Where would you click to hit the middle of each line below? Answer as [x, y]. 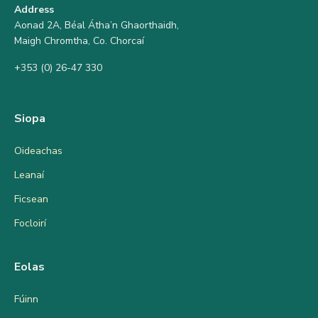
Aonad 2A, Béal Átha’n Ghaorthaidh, [97, 26]
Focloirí [30, 224]
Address [34, 10]
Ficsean [31, 199]
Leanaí [29, 175]
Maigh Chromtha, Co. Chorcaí [79, 41]
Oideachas [38, 151]
